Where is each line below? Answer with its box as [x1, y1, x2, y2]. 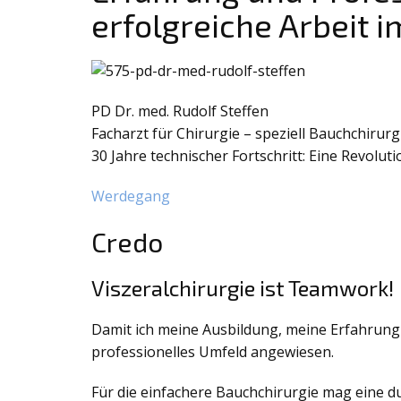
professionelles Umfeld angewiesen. [91, 342, 334, 362]
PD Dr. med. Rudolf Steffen [91, 101, 269, 121]
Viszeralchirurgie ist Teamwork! [91, 275, 394, 301]
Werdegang [91, 186, 170, 206]
